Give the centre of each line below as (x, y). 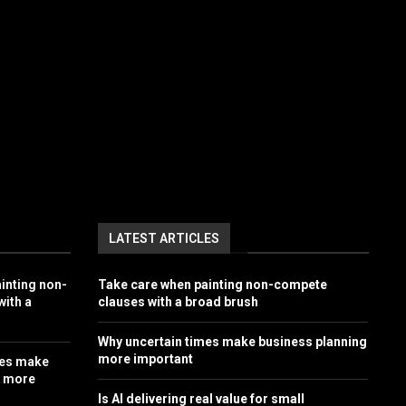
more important (145, 358)
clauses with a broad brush (178, 301)
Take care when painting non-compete (212, 284)
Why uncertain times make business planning (232, 341)
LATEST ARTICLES (164, 238)
